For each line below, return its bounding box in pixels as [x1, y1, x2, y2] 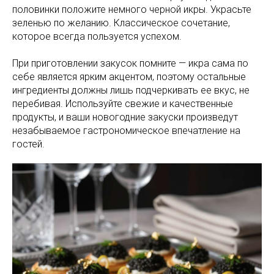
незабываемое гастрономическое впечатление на [12, 124, 240, 136]
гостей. [12, 138, 45, 150]
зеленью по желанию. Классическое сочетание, [12, 17, 230, 29]
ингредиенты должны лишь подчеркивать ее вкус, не [12, 84, 250, 96]
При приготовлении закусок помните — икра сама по [12, 57, 248, 69]
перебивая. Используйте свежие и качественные [12, 97, 233, 109]
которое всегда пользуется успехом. [12, 30, 182, 42]
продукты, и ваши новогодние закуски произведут [12, 111, 238, 123]
